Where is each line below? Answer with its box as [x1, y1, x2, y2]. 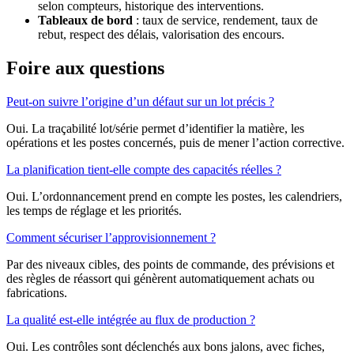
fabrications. [6, 285, 67, 299]
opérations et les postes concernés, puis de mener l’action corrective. [6, 135, 345, 149]
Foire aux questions [6, 58, 164, 79]
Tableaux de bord [38, 13, 133, 28]
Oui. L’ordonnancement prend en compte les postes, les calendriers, [6, 189, 342, 203]
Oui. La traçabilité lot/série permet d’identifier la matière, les [6, 121, 304, 135]
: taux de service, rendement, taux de [133, 13, 318, 28]
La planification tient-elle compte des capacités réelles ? [6, 162, 281, 176]
